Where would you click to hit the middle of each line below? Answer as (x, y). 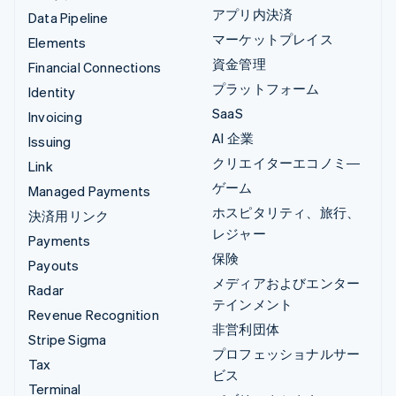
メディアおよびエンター (286, 282)
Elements (57, 42)
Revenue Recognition (94, 314)
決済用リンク (69, 215)
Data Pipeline (69, 17)
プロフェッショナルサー (286, 353)
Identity (52, 91)
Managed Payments (90, 190)
